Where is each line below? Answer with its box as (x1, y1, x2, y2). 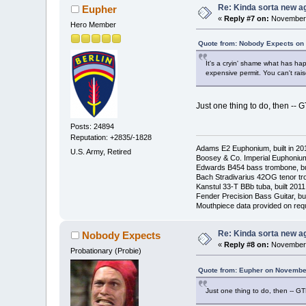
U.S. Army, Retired (70, 148, 132, 156)
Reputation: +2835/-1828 (70, 133, 152, 142)
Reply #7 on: (224, 14, 270, 23)
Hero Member (70, 20, 117, 29)
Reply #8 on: (224, 240, 270, 249)
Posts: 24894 (70, 122, 115, 131)
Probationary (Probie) (70, 246, 142, 255)
